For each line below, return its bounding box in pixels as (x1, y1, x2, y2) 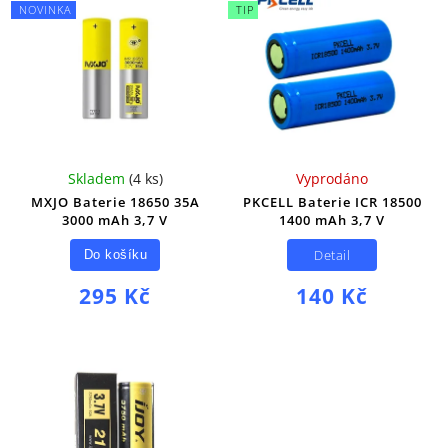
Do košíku (83, 247, 148, 262)
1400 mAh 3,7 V (279, 211, 386, 230)
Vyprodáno (296, 169, 369, 189)
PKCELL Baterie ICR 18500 (242, 193, 422, 212)
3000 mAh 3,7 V (62, 211, 169, 230)
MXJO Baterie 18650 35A (30, 193, 200, 212)
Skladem (67, 169, 129, 189)
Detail (314, 246, 351, 264)
